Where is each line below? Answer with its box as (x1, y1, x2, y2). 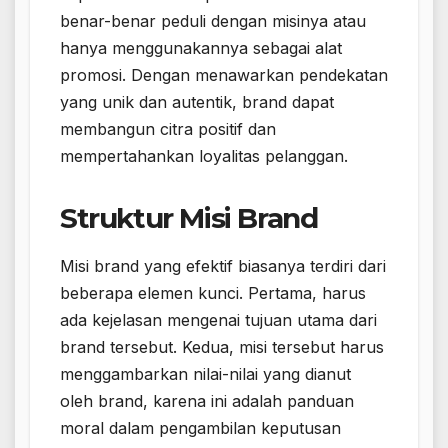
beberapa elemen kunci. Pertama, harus (60, 283, 366, 304)
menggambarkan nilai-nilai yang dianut (60, 364, 351, 385)
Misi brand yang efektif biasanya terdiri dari (60, 256, 386, 277)
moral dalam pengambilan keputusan (60, 418, 341, 439)
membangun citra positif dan (60, 118, 276, 139)
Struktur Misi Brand (60, 200, 318, 235)
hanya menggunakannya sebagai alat (60, 37, 342, 58)
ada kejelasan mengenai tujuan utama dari (60, 310, 377, 331)
